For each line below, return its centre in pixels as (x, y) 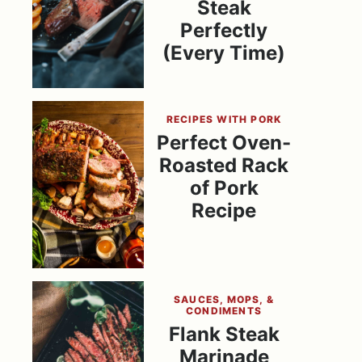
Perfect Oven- (224, 142)
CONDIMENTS (224, 310)
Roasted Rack (224, 165)
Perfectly (224, 30)
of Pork (224, 187)
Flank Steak (224, 334)
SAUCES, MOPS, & (224, 299)
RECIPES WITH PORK (224, 119)
